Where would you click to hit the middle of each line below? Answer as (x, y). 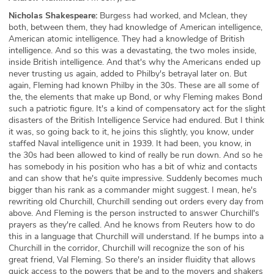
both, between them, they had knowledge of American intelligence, (135, 27)
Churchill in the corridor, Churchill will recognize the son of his (127, 248)
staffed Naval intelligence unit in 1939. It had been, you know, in (130, 143)
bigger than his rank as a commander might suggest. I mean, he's (133, 190)
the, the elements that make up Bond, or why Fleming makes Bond (135, 97)
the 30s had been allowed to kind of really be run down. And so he (135, 155)
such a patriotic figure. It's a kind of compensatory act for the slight (137, 109)
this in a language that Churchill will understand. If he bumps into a (136, 236)
